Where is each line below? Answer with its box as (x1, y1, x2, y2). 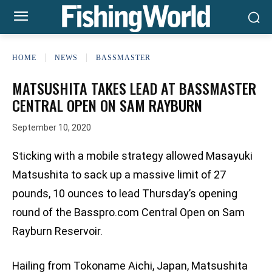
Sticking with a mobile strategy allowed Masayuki (12, 149, 253, 163)
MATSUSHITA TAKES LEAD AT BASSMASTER (12, 77, 256, 99)
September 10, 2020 (12, 123, 91, 133)
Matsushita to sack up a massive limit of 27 (12, 168, 226, 182)
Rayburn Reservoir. (12, 225, 103, 238)
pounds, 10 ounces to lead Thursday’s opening (12, 187, 237, 200)
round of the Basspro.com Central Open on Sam (12, 206, 245, 219)
